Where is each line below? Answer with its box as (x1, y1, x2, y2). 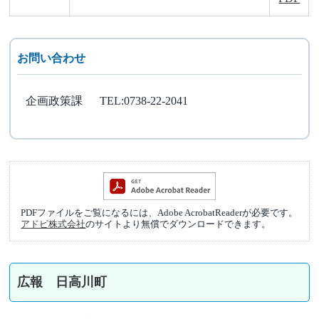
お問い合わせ (16, 52, 85, 64)
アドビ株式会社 (21, 219, 86, 229)
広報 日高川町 (17, 275, 108, 289)
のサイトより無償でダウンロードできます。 (85, 219, 271, 229)
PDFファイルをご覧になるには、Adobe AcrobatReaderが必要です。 (21, 208, 298, 218)
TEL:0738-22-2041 (99, 95, 188, 107)
